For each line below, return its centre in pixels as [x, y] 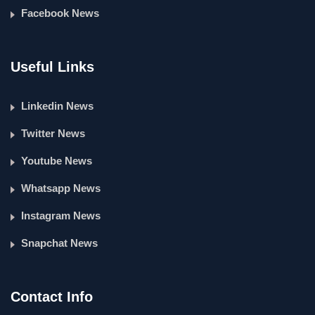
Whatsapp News [61, 188]
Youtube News [57, 161]
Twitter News [53, 133]
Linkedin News [57, 106]
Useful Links [52, 67]
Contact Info [52, 297]
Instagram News [61, 216]
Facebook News [60, 13]
